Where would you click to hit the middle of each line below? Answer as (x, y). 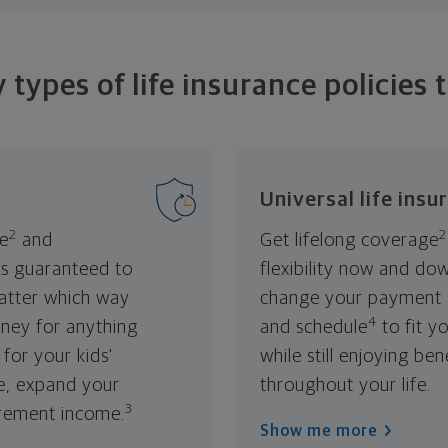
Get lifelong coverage (349, 240)
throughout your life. (345, 385)
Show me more (319, 430)
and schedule (314, 327)
